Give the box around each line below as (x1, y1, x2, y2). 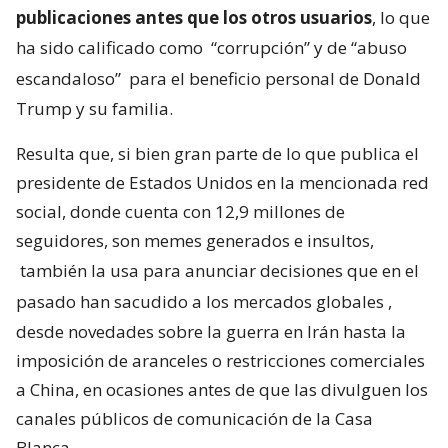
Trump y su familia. (16, 97, 173, 121)
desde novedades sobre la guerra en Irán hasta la (16, 320, 406, 344)
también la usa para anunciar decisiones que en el (20, 259, 419, 283)
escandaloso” (16, 67, 121, 91)
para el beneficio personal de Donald (125, 67, 421, 91)
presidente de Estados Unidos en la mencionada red (16, 171, 429, 195)
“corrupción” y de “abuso (211, 36, 407, 60)
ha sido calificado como (16, 36, 207, 60)
